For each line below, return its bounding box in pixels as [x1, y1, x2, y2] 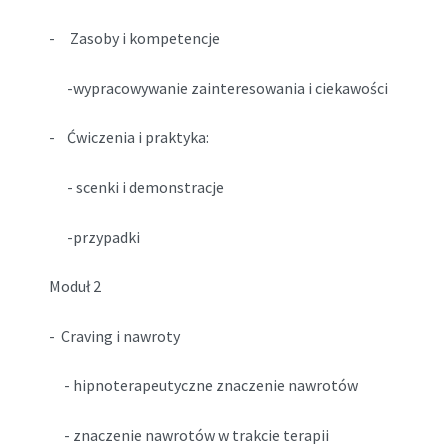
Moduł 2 [48, 276, 101, 297]
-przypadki [48, 226, 140, 247]
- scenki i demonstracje [48, 177, 224, 197]
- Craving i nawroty [48, 325, 180, 346]
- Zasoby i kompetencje [48, 28, 220, 49]
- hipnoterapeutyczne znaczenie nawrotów [48, 375, 358, 396]
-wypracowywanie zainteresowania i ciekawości [48, 77, 388, 98]
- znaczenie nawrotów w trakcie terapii [48, 424, 329, 445]
